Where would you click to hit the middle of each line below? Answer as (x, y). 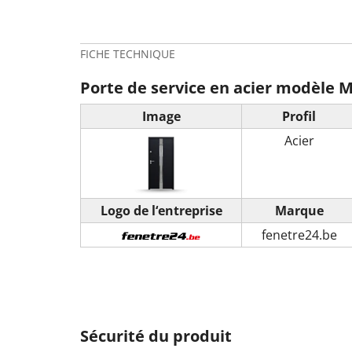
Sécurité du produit (156, 335)
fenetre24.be (299, 235)
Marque (299, 210)
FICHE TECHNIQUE (128, 53)
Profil (299, 116)
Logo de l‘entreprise (161, 210)
